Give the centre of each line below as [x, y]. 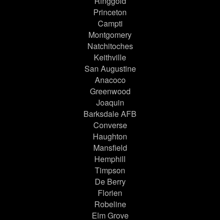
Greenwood [110, 91]
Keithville [110, 57]
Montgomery [110, 35]
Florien [110, 193]
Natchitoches [110, 46]
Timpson [110, 170]
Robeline [110, 204]
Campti [110, 24]
